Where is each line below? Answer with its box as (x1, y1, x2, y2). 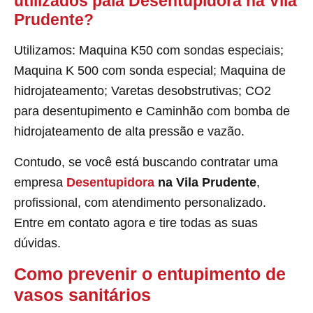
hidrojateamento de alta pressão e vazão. (14, 124, 245, 139)
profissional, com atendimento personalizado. (14, 195, 266, 210)
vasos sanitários (14, 284, 151, 305)
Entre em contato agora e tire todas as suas (14, 215, 258, 230)
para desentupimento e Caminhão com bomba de (14, 104, 290, 119)
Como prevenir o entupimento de (14, 263, 286, 284)
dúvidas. (14, 235, 61, 250)
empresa (14, 175, 66, 189)
